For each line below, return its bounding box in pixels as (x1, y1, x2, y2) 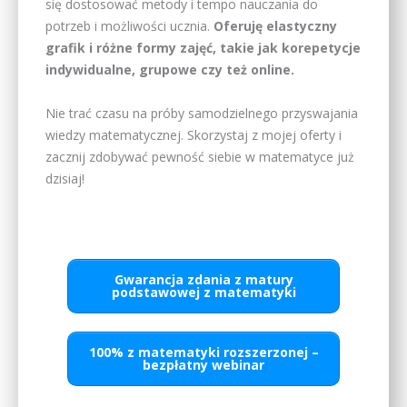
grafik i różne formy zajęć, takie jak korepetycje (45, 39, 361, 57)
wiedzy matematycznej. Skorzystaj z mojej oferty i (45, 126, 342, 144)
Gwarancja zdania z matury (114, 270, 293, 288)
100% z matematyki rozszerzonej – (88, 342, 319, 361)
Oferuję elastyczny (213, 17, 337, 35)
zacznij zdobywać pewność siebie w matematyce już (45, 148, 354, 166)
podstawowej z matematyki (111, 283, 296, 301)
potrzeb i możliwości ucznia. (45, 17, 213, 35)
